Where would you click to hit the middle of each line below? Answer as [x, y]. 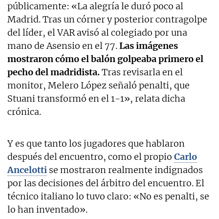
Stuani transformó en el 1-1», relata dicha [96, 98]
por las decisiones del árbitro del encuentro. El [106, 183]
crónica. [24, 111]
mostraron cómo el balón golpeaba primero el [105, 59]
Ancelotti [27, 170]
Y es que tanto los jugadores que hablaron [96, 143]
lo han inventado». [47, 209]
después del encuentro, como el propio [91, 156]
